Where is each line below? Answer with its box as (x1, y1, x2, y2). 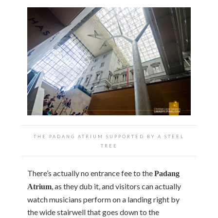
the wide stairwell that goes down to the (27, 207, 159, 217)
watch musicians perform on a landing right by (27, 194, 180, 204)
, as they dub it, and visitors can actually (52, 181, 181, 191)
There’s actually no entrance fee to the (27, 168, 154, 178)
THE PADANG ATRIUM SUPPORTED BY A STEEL (34, 133, 184, 139)
